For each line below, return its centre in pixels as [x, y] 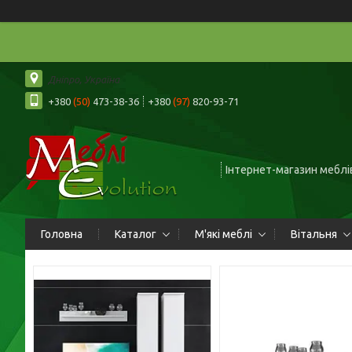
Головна [62, 234]
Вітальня [314, 234]
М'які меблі [224, 234]
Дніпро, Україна [84, 79]
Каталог [136, 234]
